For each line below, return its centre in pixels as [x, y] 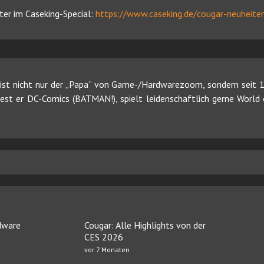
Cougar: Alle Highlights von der [145, 225]
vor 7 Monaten [107, 249]
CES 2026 [104, 237]
